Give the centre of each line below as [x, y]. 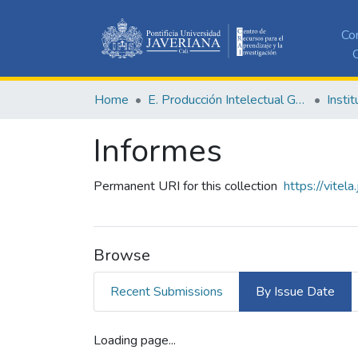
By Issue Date [295, 291]
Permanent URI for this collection [185, 186]
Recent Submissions [167, 291]
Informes [158, 151]
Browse [122, 255]
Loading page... [135, 340]
